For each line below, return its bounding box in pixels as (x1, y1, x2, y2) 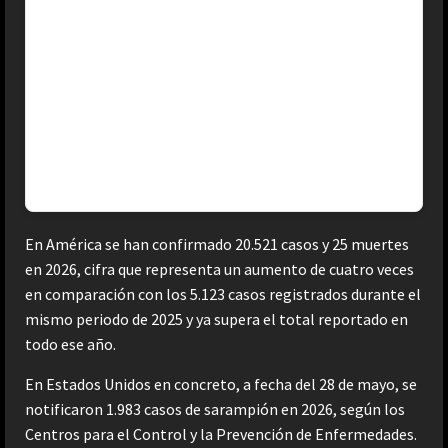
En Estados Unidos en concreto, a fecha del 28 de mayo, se (25, 373, 417, 394)
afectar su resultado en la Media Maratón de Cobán (50, 63, 394, 84)
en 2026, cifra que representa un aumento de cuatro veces (25, 258, 414, 279)
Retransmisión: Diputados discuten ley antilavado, (50, 138, 392, 159)
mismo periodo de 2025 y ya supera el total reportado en (25, 308, 408, 329)
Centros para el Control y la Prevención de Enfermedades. (25, 423, 417, 444)
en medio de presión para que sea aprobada (50, 163, 342, 184)
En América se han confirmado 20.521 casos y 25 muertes (25, 233, 409, 254)
